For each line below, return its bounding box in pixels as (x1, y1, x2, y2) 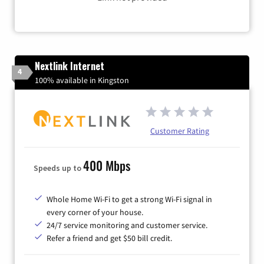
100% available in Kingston (35, 75, 129, 86)
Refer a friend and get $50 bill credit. (47, 233, 172, 244)
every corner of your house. (47, 207, 143, 218)
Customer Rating (150, 126, 209, 137)
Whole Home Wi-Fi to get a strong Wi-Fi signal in (47, 194, 212, 205)
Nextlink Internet (35, 59, 104, 74)
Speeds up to (34, 163, 83, 174)
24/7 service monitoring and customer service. (47, 220, 207, 231)
